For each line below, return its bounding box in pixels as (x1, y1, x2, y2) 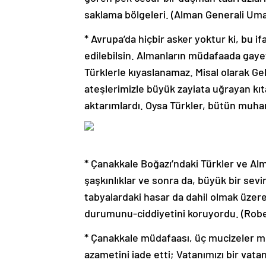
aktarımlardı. (84, 99, 145, 112)
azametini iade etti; (84, 248, 176, 261)
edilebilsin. (84, 49, 137, 62)
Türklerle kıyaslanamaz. (84, 65, 195, 79)
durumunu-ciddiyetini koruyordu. (84, 207, 241, 220)
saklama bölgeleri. (84, 8, 171, 21)
